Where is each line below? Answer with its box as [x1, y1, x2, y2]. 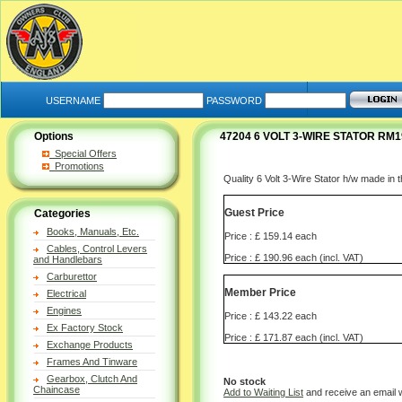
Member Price [224, 286, 296, 300]
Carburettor [47, 271, 97, 282]
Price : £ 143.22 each [224, 310, 317, 321]
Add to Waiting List [223, 386, 303, 398]
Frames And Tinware [47, 356, 137, 367]
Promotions [49, 161, 104, 171]
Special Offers [49, 148, 117, 159]
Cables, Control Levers [47, 243, 147, 254]
